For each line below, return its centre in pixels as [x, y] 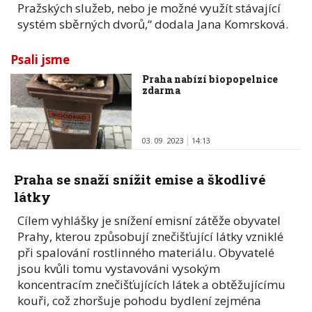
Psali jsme [40, 59]
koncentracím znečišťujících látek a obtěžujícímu [151, 284]
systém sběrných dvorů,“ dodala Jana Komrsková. [153, 24]
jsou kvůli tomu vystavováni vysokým [119, 268]
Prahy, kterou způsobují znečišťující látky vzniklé [150, 236]
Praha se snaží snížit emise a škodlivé [140, 179]
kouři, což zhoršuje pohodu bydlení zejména [139, 300]
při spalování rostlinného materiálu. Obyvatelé [146, 252]
